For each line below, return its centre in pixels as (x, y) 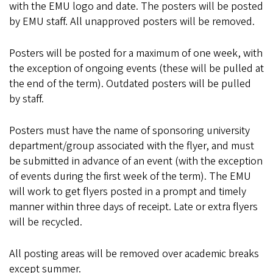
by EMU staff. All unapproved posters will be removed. (132, 22)
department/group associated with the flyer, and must (132, 146)
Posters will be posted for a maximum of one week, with (136, 53)
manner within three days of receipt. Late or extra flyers (133, 207)
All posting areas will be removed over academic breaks (134, 254)
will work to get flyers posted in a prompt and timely (128, 192)
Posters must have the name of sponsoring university (129, 131)
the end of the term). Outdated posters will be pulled (130, 84)
